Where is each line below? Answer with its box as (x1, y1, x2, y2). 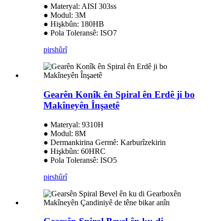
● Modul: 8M (43, 129, 86, 138)
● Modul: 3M (43, 11, 86, 20)
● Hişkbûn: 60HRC (43, 147, 106, 155)
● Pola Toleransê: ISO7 (43, 29, 117, 37)
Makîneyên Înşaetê (43, 100, 119, 110)
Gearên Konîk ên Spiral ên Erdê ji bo (43, 89, 195, 100)
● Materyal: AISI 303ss (43, 2, 116, 11)
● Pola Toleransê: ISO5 (43, 155, 117, 164)
